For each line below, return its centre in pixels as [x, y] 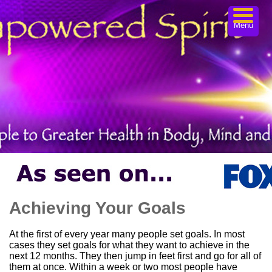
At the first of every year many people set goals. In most [127, 234]
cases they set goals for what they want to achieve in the [129, 245]
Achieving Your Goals [97, 208]
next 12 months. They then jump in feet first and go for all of [135, 256]
